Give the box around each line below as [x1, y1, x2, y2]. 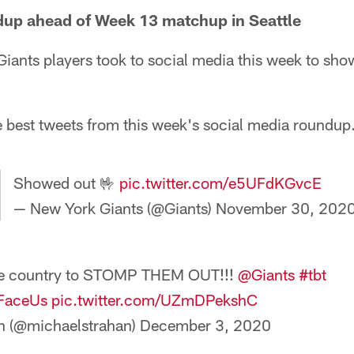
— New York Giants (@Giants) [13, 198, 216, 217]
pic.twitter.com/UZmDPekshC [51, 290, 258, 309]
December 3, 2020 [140, 315, 271, 334]
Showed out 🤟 [13, 173, 119, 192]
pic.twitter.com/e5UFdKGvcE [119, 173, 322, 192]
